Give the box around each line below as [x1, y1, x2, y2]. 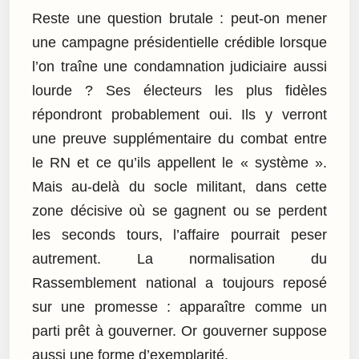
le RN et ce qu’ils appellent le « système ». [32, 155, 327, 171]
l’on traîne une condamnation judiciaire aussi [32, 58, 327, 75]
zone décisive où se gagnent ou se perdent [32, 203, 327, 220]
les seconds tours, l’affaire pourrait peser [32, 227, 327, 244]
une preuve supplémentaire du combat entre [32, 131, 327, 147]
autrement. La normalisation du [32, 251, 327, 268]
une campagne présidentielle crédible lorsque [32, 34, 327, 51]
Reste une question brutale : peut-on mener [32, 10, 327, 27]
